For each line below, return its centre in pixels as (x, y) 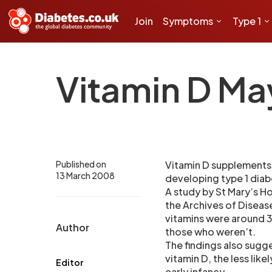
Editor (70, 262)
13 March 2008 (85, 175)
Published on (81, 164)
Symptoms (188, 21)
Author (73, 227)
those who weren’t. (210, 232)
